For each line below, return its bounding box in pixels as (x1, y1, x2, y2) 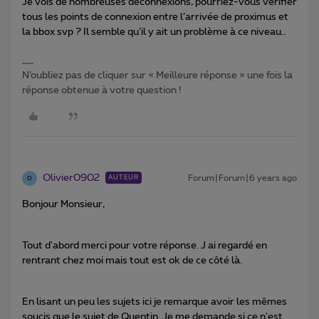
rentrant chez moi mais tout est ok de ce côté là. (22, 256, 242, 266)
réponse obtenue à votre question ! (22, 85, 182, 96)
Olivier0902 (43, 173, 100, 184)
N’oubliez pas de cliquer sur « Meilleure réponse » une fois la (22, 70, 293, 81)
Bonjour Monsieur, (22, 199, 105, 210)
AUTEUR (108, 174, 139, 182)
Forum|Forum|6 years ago (188, 174, 297, 183)
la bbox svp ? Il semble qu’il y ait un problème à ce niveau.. (22, 27, 286, 38)
